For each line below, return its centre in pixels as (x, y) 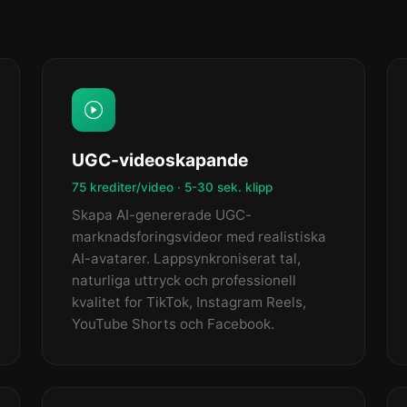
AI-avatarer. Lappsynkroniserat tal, (186, 258)
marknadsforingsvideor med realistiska (199, 237)
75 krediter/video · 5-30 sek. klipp (172, 187)
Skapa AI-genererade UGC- (162, 215)
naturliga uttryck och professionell (184, 280)
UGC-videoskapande (160, 160)
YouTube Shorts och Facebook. (173, 324)
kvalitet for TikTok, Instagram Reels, (189, 302)
